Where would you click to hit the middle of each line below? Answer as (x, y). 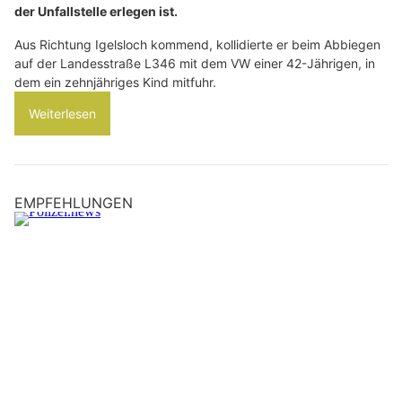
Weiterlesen (62, 114)
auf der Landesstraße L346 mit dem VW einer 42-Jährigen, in (195, 63)
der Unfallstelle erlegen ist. (96, 11)
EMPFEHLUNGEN (74, 203)
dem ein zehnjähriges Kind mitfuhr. (115, 82)
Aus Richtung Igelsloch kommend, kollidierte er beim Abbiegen (197, 44)
